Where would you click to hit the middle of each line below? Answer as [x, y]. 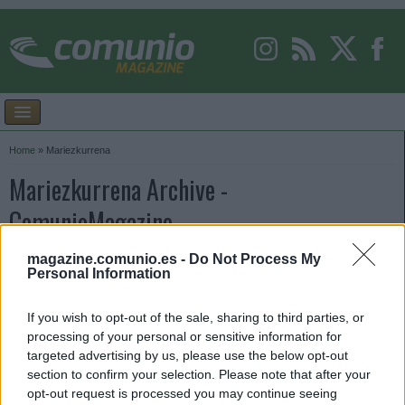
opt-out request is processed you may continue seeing [182, 393]
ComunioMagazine [91, 222]
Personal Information [99, 273]
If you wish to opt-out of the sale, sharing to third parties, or [196, 317]
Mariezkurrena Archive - [118, 189]
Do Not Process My [255, 259]
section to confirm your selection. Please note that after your [199, 374]
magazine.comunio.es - [108, 259]
